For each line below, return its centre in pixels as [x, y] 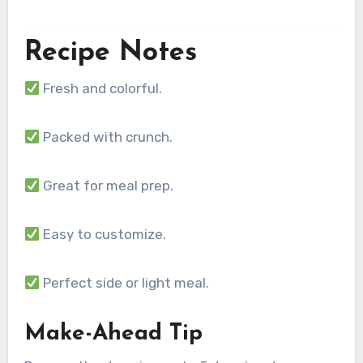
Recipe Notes [110, 53]
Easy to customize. [102, 235]
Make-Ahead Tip [113, 334]
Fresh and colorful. [100, 89]
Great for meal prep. [106, 186]
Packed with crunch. [106, 137]
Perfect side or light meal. [124, 283]
